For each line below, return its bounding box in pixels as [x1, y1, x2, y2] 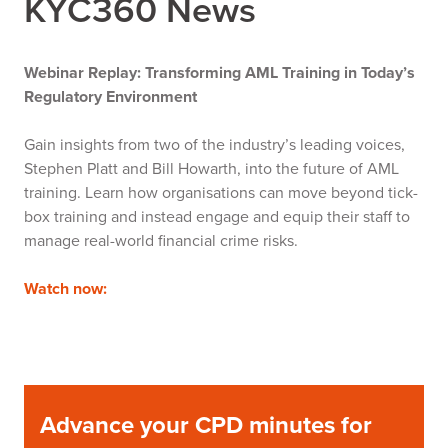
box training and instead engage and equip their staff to [24, 205, 410, 228]
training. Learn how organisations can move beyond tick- [24, 181, 418, 204]
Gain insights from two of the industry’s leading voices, [24, 133, 405, 156]
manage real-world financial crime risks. [24, 229, 306, 252]
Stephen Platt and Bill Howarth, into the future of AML [24, 157, 399, 180]
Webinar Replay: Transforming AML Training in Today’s [24, 61, 415, 84]
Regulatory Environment [24, 85, 205, 108]
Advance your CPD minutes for [40, 407, 372, 443]
